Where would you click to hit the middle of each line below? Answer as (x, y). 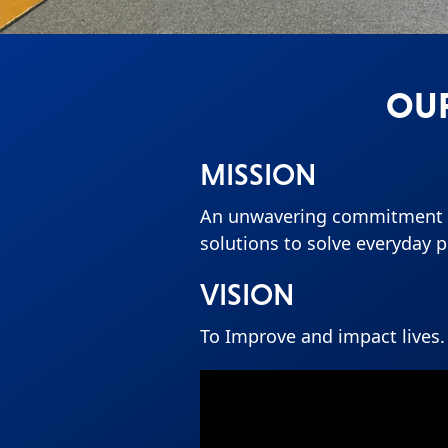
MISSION (258, 174)
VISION (247, 294)
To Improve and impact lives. (322, 336)
